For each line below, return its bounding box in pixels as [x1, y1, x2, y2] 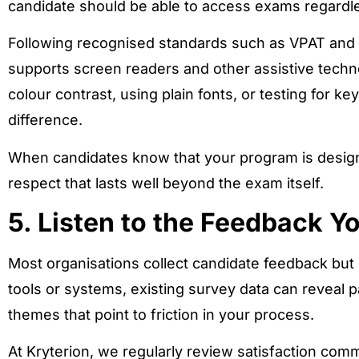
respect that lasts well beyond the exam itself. [8, 174, 324, 192]
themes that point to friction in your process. [8, 306, 314, 324]
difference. [8, 111, 83, 129]
